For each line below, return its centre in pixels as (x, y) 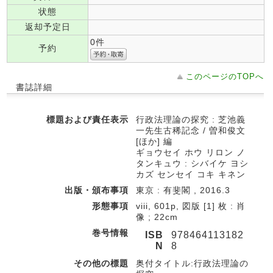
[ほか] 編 (154, 141)
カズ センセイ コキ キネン (191, 174)
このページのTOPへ (225, 76)
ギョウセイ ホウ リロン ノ (191, 152)
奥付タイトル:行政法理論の (192, 263)
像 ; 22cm (157, 217)
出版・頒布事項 (97, 190)
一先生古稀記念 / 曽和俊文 (191, 130)
